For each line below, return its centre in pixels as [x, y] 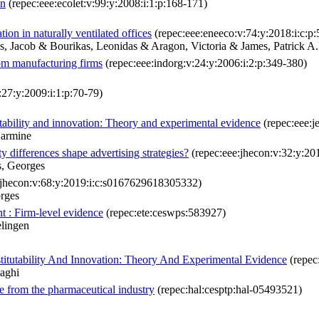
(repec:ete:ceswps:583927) [164, 213]
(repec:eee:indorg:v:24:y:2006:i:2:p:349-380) [205, 63]
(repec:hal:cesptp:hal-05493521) [228, 290]
